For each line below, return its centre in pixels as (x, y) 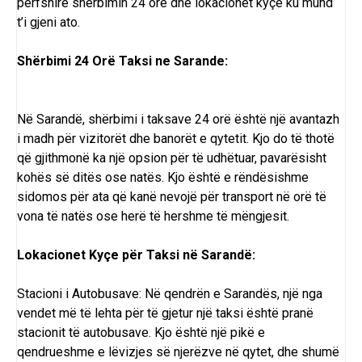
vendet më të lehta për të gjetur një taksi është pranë (165, 314)
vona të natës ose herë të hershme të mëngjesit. (153, 217)
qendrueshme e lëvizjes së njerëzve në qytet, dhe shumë (178, 352)
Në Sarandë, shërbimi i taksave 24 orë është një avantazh (178, 120)
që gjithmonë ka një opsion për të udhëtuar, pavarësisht (172, 158)
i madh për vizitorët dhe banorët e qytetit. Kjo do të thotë (176, 139)
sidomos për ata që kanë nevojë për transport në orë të (172, 197)
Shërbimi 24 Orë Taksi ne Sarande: (122, 61)
